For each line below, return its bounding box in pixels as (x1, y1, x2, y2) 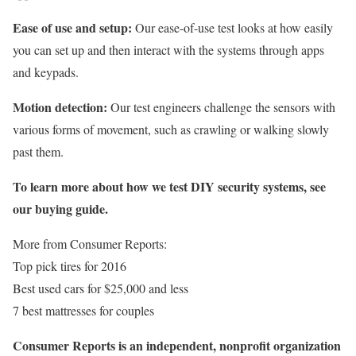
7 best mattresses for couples (13, 301, 154, 319)
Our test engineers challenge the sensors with (110, 98, 335, 115)
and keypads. (13, 63, 79, 80)
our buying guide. (13, 199, 108, 218)
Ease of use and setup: (13, 17, 135, 37)
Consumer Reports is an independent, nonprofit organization (13, 335, 341, 354)
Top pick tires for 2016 (13, 257, 126, 274)
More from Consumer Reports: (13, 234, 167, 252)
